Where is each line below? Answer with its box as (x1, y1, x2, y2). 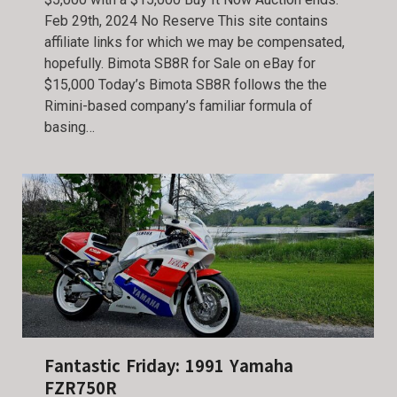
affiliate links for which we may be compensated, (44, 33, 345, 51)
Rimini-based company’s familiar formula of (44, 97, 313, 114)
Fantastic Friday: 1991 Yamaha (44, 354, 293, 379)
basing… (44, 118, 95, 136)
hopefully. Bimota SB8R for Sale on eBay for (44, 54, 315, 72)
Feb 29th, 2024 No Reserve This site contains (44, 12, 328, 29)
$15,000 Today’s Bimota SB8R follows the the (44, 75, 327, 93)
